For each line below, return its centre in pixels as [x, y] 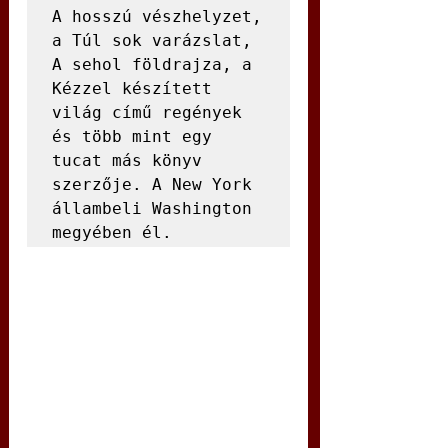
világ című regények [147, 112]
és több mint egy [132, 136]
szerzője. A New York [152, 184]
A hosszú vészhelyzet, [157, 16]
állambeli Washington [152, 208]
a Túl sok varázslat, [152, 40]
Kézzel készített [132, 88]
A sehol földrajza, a [152, 64]
